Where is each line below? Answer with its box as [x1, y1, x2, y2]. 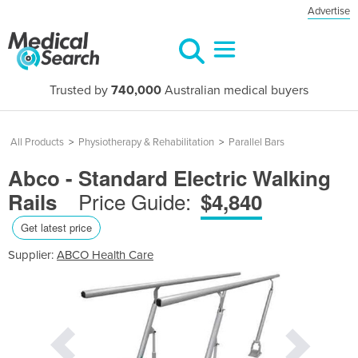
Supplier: [8, 247, 57, 262]
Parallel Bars [229, 136, 284, 149]
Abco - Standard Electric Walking [8, 163, 331, 193]
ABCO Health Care [57, 247, 153, 262]
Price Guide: [78, 186, 191, 216]
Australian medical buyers [161, 82, 308, 98]
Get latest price [21, 219, 92, 235]
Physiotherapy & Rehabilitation [78, 136, 214, 149]
